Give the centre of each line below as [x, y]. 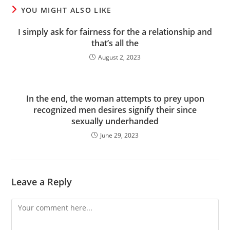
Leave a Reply [42, 182]
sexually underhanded [115, 121]
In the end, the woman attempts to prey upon [115, 99]
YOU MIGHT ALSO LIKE [66, 10]
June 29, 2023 [119, 135]
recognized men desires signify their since [115, 110]
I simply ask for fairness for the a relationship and [115, 32]
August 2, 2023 [119, 57]
